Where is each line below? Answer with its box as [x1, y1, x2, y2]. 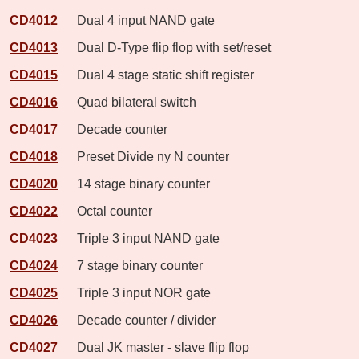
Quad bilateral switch [61, 95, 196, 109]
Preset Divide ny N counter [61, 149, 229, 163]
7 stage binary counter [61, 258, 203, 272]
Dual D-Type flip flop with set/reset [61, 40, 271, 54]
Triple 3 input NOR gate [61, 285, 211, 300]
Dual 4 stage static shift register [61, 67, 254, 82]
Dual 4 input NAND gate [61, 13, 215, 27]
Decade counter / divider [61, 313, 216, 327]
